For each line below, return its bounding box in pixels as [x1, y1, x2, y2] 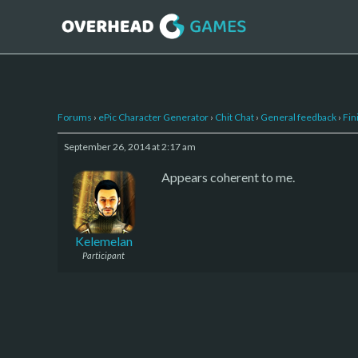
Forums [58, 110, 92, 123]
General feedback [261, 110, 336, 123]
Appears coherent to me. [161, 169, 295, 185]
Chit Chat [215, 110, 254, 123]
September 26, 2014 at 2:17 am [64, 140, 196, 153]
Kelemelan [74, 233, 133, 249]
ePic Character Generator [98, 110, 209, 123]
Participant [82, 249, 125, 261]
